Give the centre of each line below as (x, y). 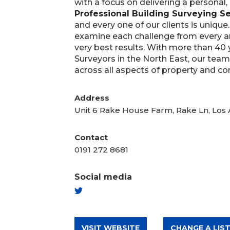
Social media (103, 177)
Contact (91, 137)
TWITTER (86, 200)
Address (92, 98)
